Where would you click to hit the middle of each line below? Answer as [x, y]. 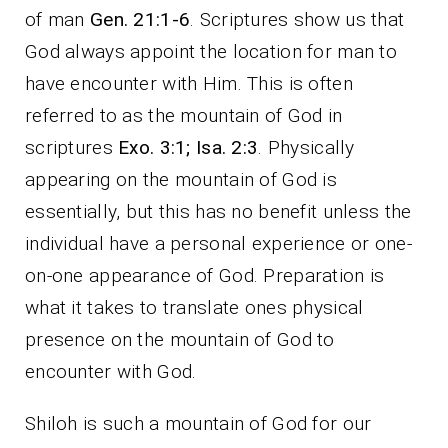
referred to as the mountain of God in [184, 115]
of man [57, 19]
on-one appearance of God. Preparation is [205, 275]
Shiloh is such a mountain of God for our [198, 423]
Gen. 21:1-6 [140, 19]
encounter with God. [111, 371]
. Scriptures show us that [297, 19]
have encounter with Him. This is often [189, 83]
